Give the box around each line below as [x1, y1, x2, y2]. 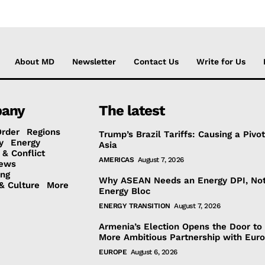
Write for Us [196, 57, 245, 66]
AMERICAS [99, 156, 134, 164]
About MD [15, 57, 54, 66]
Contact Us [134, 57, 179, 66]
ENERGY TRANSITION [99, 202, 170, 210]
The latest [99, 102, 165, 119]
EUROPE [99, 248, 127, 256]
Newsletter [72, 57, 116, 66]
